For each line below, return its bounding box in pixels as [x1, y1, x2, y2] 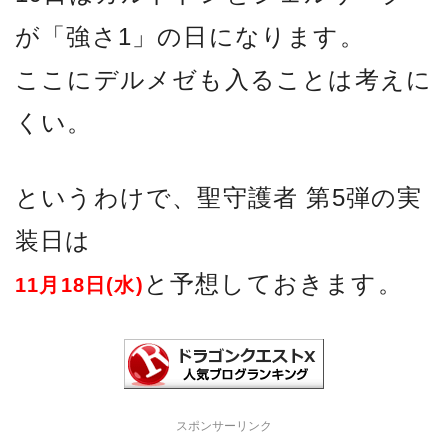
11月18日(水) [15, 274, 144, 297]
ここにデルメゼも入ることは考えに [15, 66, 433, 94]
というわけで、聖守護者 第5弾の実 [15, 184, 423, 212]
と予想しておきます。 [143, 270, 403, 298]
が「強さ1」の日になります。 [15, 23, 365, 51]
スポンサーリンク [176, 419, 272, 434]
